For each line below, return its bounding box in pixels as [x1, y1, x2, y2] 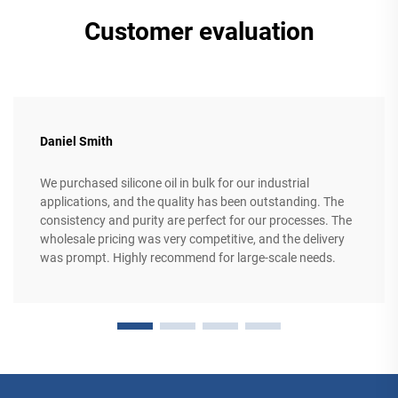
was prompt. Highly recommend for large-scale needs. [40, 251, 336, 266]
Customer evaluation [84, 17, 314, 47]
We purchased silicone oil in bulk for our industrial [40, 176, 309, 191]
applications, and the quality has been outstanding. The [40, 195, 344, 210]
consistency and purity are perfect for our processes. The [40, 213, 352, 228]
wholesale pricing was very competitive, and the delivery [40, 232, 345, 247]
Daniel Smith [40, 134, 113, 149]
